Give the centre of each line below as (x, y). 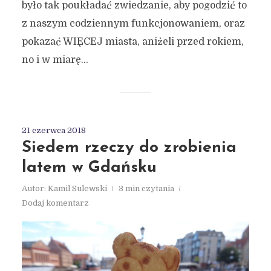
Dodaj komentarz (55, 203)
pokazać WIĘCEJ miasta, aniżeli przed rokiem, (132, 42)
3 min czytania (146, 189)
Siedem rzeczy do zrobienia (129, 148)
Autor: (34, 189)
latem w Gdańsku (89, 168)
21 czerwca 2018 (54, 131)
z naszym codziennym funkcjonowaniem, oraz (133, 24)
